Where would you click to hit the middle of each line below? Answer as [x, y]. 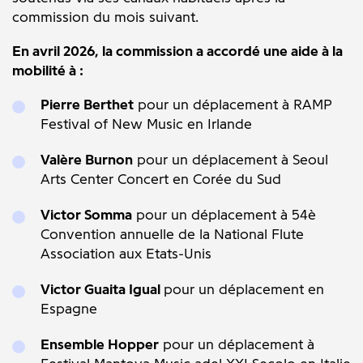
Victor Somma [86, 215]
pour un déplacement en [244, 289]
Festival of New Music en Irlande [146, 124]
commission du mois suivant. [105, 17]
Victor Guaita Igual [102, 289]
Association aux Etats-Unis [126, 254]
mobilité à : [48, 70]
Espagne [69, 309]
